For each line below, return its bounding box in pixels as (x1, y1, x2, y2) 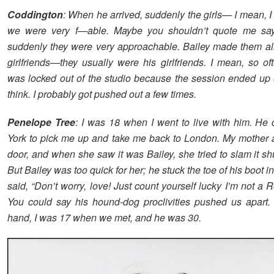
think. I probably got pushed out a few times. (7, 86, 196, 101)
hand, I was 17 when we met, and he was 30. (7, 210, 201, 224)
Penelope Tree (7, 114, 75, 129)
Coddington (7, 7, 63, 21)
